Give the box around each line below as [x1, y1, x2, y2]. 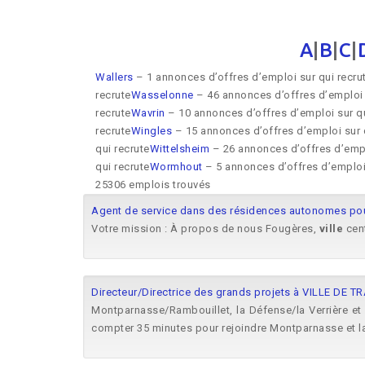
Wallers [95, 71, 134, 83]
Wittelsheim [149, 143, 209, 155]
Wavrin [130, 107, 165, 119]
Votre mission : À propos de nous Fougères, [91, 222, 319, 235]
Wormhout [149, 161, 203, 173]
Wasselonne [130, 89, 194, 101]
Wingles [130, 125, 172, 137]
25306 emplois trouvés [95, 178, 211, 191]
